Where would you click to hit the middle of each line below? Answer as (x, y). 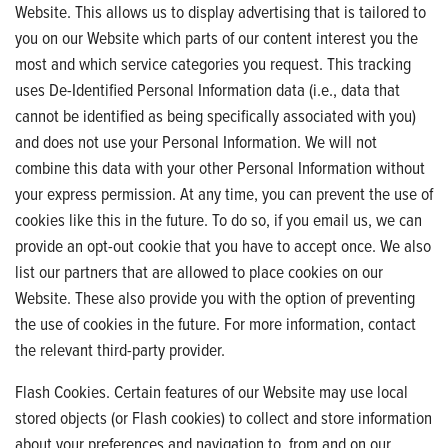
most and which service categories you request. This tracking (213, 63)
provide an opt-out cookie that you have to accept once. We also (223, 245)
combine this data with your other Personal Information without (220, 167)
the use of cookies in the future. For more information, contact (215, 323)
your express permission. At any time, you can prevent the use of (224, 193)
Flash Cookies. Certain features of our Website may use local (211, 391)
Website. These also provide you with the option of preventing (215, 297)
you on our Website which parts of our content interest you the (216, 37)
